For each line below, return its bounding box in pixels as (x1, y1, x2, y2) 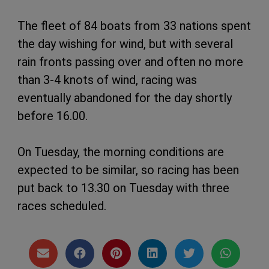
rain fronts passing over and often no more (17, 54, 243, 69)
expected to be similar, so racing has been (17, 162, 239, 177)
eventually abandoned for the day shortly (17, 90, 232, 105)
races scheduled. (17, 198, 106, 213)
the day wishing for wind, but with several (17, 36, 233, 51)
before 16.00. (17, 108, 88, 123)
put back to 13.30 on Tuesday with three (17, 180, 229, 195)
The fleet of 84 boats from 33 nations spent (17, 18, 251, 33)
